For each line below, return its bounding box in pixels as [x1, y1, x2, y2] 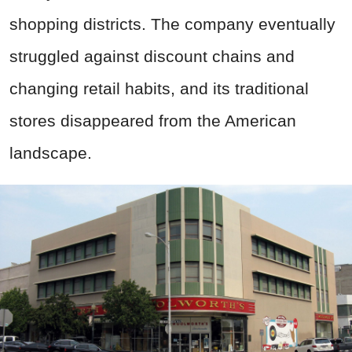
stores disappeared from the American [9, 112, 296, 130]
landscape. [9, 144, 92, 163]
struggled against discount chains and [9, 47, 295, 66]
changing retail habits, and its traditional [9, 79, 309, 98]
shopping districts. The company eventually [9, 15, 335, 34]
